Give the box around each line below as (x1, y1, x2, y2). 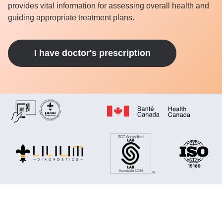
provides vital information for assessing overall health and (8, 1, 209, 10)
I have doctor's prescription (34, 48, 151, 58)
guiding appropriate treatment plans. (8, 13, 134, 22)
